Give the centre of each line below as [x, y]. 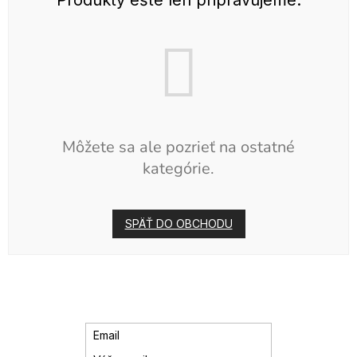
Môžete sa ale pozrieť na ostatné [178, 147]
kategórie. [178, 168]
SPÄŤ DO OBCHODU [178, 223]
